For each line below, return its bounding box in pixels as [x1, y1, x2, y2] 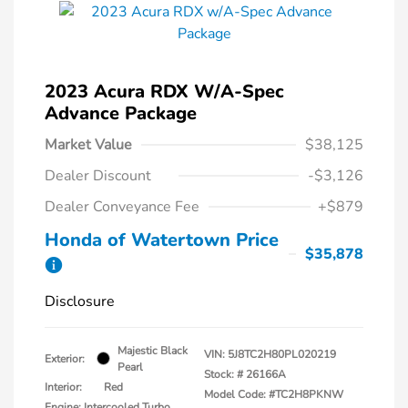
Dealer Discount [45, 165, 151, 186]
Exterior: [45, 351, 85, 366]
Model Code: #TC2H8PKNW [204, 386, 343, 402]
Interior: [45, 379, 82, 394]
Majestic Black [117, 342, 188, 358]
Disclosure [45, 291, 115, 311]
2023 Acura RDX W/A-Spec [45, 78, 284, 104]
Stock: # [204, 366, 243, 382]
